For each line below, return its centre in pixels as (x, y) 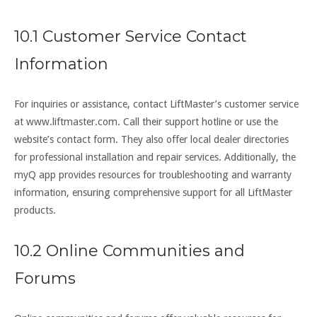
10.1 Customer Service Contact (131, 37)
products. (35, 211)
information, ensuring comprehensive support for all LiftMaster (153, 193)
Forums (45, 279)
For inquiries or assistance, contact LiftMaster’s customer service (156, 104)
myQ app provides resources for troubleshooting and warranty (153, 175)
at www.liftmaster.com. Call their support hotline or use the (146, 122)
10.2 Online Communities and (129, 251)
